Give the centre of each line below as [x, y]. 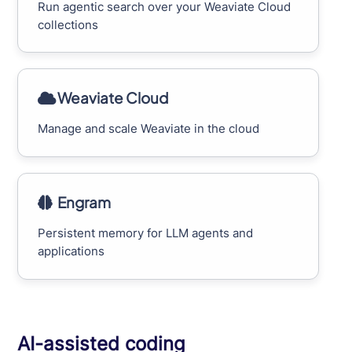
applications [71, 251]
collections [68, 24]
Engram [84, 203]
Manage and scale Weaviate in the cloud [149, 129]
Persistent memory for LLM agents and [146, 233]
